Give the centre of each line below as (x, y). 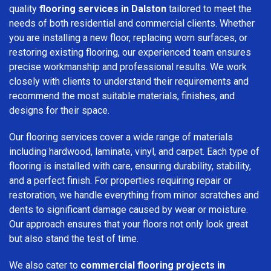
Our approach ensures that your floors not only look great (129, 224)
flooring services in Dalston (103, 8)
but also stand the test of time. (74, 238)
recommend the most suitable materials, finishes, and (122, 96)
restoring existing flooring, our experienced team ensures (130, 52)
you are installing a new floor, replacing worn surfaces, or (128, 38)
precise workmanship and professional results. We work (128, 67)
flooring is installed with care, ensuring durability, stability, (130, 166)
